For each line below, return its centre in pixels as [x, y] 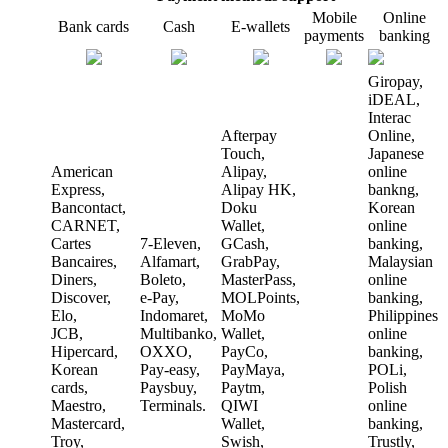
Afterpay [249, 136]
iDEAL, [394, 100]
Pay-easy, [170, 370]
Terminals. [173, 406]
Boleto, [163, 280]
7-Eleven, [170, 244]
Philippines [403, 316]
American [82, 172]
